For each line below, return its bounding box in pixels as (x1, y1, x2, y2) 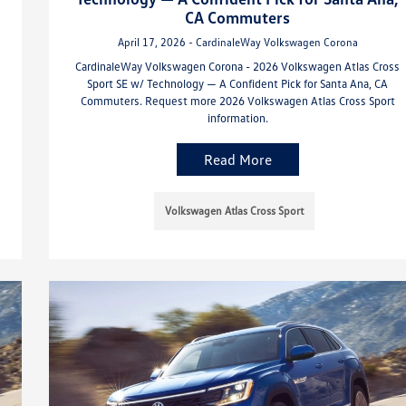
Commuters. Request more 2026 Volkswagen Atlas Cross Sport (80, 92, 395, 108)
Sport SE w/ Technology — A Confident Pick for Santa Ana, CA (87, 75, 389, 91)
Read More (203, 150, 272, 169)
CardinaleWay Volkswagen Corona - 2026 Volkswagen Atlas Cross (75, 58, 401, 73)
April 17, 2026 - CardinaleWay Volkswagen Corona (117, 34, 358, 49)
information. (207, 110, 268, 125)
